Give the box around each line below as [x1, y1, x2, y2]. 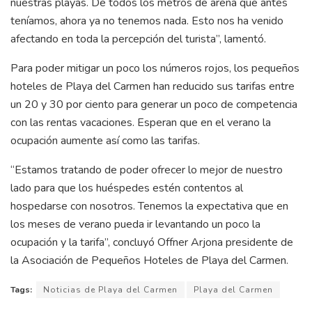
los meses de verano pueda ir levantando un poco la [10, 216, 260, 232]
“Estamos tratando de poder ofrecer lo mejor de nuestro [10, 162, 283, 178]
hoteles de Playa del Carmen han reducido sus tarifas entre [10, 78, 295, 94]
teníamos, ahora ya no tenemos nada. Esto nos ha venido [10, 13, 283, 29]
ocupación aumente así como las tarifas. [10, 132, 200, 148]
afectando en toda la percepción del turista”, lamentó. [10, 31, 266, 47]
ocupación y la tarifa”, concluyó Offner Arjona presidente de [10, 234, 293, 250]
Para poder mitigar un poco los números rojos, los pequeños [10, 60, 299, 76]
